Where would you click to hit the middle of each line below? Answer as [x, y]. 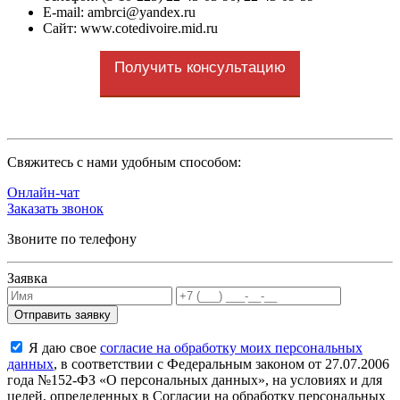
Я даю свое [62, 347]
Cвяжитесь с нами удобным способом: [124, 162]
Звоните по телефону [72, 238]
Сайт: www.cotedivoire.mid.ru [130, 28]
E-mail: [63, 12]
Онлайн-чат [43, 192]
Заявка [27, 278]
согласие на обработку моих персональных [231, 347]
